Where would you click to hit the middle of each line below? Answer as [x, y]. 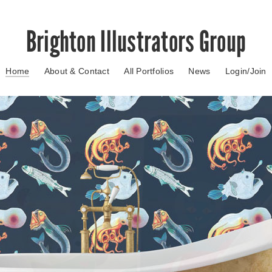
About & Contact [76, 71]
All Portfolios [149, 71]
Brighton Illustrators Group [136, 41]
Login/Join [246, 71]
